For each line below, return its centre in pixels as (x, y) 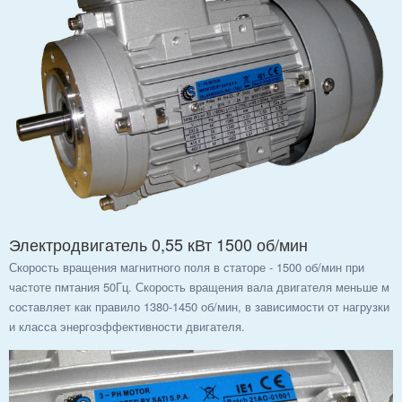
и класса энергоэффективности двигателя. (127, 327)
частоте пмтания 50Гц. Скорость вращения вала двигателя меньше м (199, 287)
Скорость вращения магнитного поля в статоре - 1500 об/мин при (187, 267)
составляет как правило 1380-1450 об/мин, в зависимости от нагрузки (199, 307)
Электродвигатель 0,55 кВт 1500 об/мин (158, 245)
